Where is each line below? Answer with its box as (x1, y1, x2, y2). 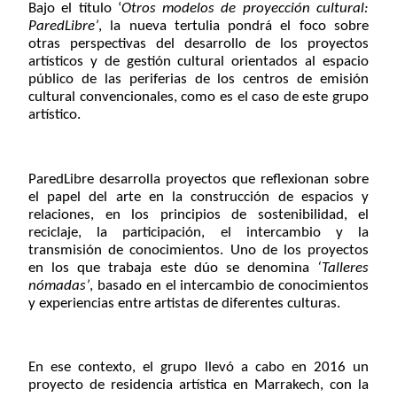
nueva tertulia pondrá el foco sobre (128, 19, 370, 35)
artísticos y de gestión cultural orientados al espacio (28, 54, 369, 70)
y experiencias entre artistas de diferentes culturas (28, 295, 337, 311)
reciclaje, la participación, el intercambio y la (28, 224, 369, 240)
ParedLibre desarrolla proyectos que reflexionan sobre (28, 171, 369, 187)
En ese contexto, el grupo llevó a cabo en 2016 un (28, 360, 369, 376)
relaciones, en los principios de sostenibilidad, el (28, 206, 369, 222)
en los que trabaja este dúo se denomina (28, 260, 317, 276)
